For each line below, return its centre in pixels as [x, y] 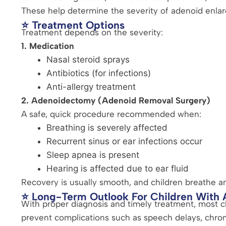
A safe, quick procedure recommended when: [111, 114]
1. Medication [48, 46]
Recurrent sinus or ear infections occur [124, 141]
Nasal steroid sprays [88, 59]
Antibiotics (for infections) [99, 73]
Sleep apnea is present [93, 155]
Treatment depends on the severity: [92, 32]
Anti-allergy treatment [91, 87]
